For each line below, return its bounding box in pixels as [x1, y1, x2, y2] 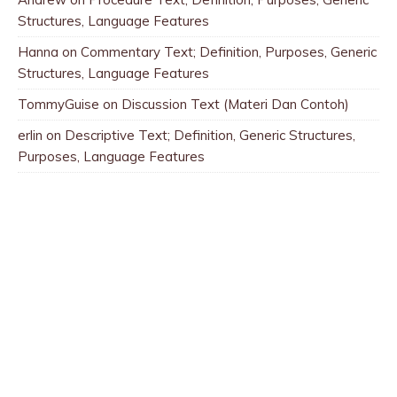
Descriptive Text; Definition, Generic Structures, [65, 127, 355, 144]
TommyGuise [18, 96, 99, 113]
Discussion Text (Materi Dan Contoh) [121, 96, 349, 113]
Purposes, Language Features [18, 148, 205, 166]
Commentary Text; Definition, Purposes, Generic [81, 43, 377, 61]
